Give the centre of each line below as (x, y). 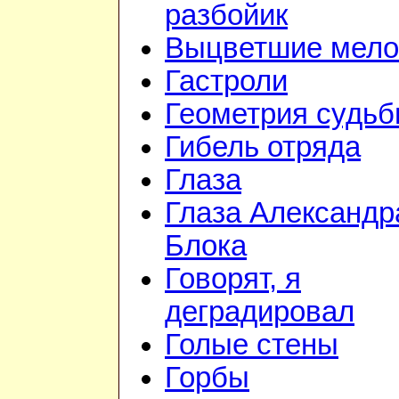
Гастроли (226, 81)
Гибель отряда (263, 147)
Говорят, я (233, 279)
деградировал (260, 312)
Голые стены (252, 345)
